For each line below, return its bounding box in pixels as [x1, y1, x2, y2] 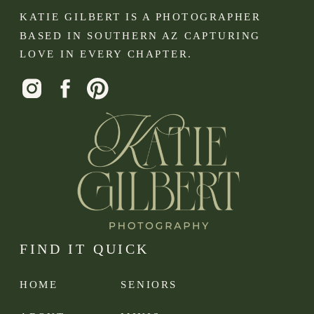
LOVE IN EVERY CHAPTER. [20, 48, 193, 60]
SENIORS [121, 278, 177, 291]
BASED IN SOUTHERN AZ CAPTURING [20, 29, 261, 41]
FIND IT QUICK [20, 242, 149, 257]
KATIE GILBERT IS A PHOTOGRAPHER [20, 11, 261, 23]
